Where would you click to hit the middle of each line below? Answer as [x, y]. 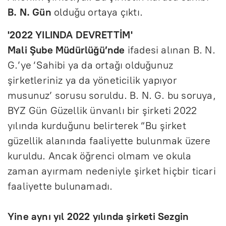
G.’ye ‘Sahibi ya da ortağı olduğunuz [91, 65]
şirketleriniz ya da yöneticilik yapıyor [92, 80]
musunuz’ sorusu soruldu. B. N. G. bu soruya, [112, 95]
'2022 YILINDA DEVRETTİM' [70, 35]
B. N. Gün [30, 12]
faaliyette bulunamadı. [60, 186]
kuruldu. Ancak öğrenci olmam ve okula [100, 156]
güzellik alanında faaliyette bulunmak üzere [109, 140]
